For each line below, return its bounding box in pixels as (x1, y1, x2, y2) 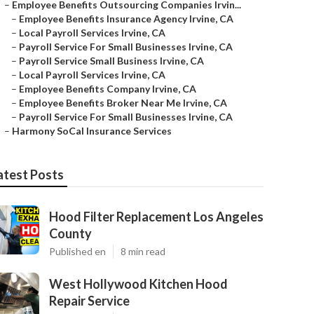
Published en (49, 245, 106, 257)
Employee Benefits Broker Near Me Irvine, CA (19, 97, 227, 109)
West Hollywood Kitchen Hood (49, 276, 228, 292)
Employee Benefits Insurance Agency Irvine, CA (19, 13, 233, 25)
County (49, 226, 92, 241)
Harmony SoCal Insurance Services (12, 125, 172, 137)
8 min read (121, 245, 165, 257)
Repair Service (49, 293, 130, 308)
